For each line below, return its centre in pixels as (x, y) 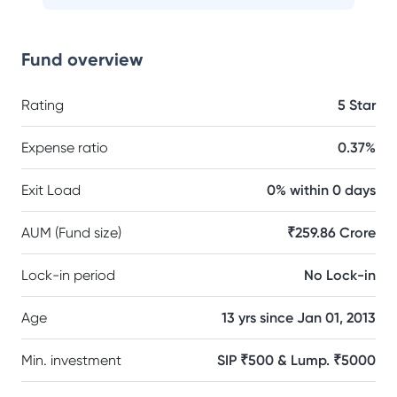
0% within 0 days (321, 190)
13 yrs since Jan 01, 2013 (299, 318)
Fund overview (82, 59)
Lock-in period (68, 275)
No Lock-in (340, 275)
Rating (43, 105)
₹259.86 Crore (331, 233)
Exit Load (51, 190)
